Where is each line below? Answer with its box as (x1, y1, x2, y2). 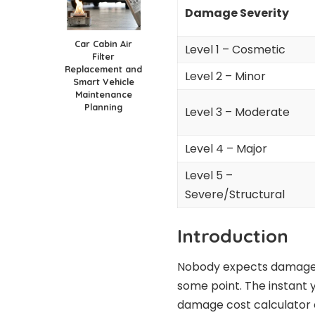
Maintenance (75, 88, 132, 100)
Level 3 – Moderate (185, 103, 290, 120)
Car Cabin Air (75, 37, 132, 49)
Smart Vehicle (72, 75, 134, 87)
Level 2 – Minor (185, 67, 266, 84)
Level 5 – (185, 167, 233, 184)
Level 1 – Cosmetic (185, 41, 285, 58)
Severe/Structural (185, 186, 285, 202)
